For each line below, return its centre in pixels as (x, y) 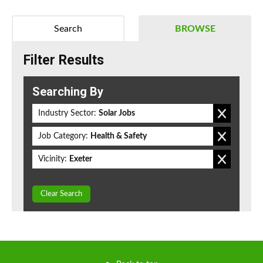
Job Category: (63, 136)
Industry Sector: (67, 114)
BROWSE (195, 29)
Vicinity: (53, 159)
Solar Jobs (117, 114)
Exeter (81, 159)
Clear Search (61, 194)
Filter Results (64, 60)
